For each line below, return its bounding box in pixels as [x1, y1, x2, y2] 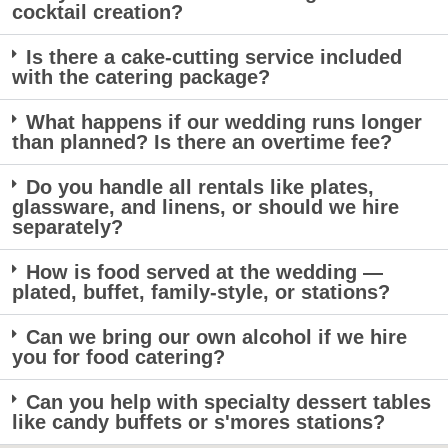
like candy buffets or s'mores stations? [12, 411, 385, 434]
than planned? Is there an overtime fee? [12, 131, 392, 154]
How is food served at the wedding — [26, 261, 383, 284]
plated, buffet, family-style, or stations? [12, 281, 390, 304]
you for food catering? [12, 346, 225, 369]
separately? [12, 216, 123, 239]
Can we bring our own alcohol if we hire [26, 326, 407, 349]
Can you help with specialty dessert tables [26, 391, 431, 414]
